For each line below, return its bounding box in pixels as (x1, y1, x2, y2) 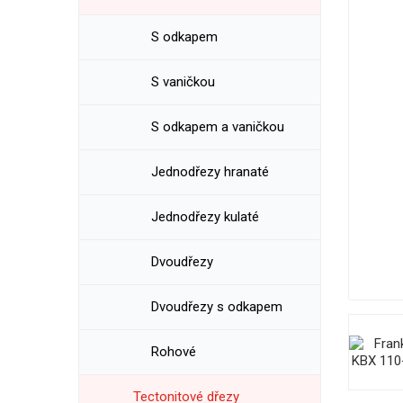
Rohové (151, 344, 196, 360)
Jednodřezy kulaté (151, 209, 259, 225)
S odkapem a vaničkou (151, 119, 284, 135)
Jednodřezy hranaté (151, 164, 269, 180)
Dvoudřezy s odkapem (151, 299, 282, 315)
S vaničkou (151, 74, 215, 90)
